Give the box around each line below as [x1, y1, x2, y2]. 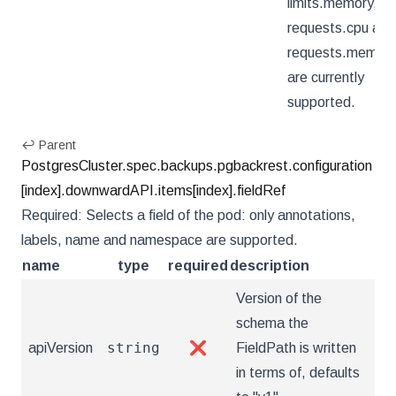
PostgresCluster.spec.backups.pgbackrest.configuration [21, 158, 372, 173]
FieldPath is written [236, 340, 356, 355]
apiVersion [28, 340, 93, 355]
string [107, 339, 160, 356]
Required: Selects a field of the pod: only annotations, [21, 208, 355, 223]
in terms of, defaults [236, 365, 360, 380]
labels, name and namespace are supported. [21, 232, 298, 247]
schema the [236, 316, 308, 331]
